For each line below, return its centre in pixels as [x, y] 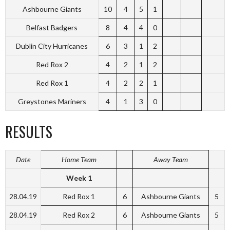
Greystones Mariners [52, 101]
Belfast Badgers [52, 27]
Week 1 [79, 178]
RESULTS [29, 132]
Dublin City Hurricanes [52, 46]
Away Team [171, 159]
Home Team [79, 159]
